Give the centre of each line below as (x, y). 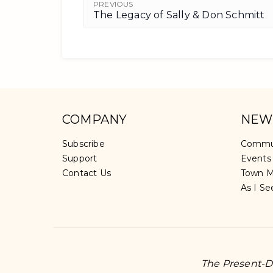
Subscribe (83, 144)
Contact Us (87, 173)
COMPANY (95, 119)
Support (80, 158)
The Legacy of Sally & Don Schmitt (182, 15)
